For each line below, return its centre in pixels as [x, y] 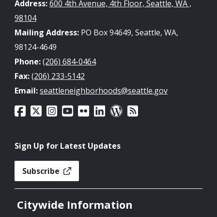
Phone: [28, 62]
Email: [26, 91]
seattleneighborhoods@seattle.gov [104, 91]
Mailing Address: [47, 32]
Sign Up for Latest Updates [68, 146]
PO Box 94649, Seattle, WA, [129, 32]
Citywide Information [75, 204]
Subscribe [42, 171]
